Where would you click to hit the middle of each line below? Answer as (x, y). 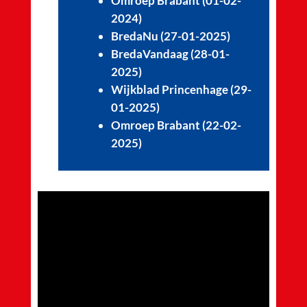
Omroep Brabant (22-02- (176, 125)
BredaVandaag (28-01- (170, 53)
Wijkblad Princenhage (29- (181, 89)
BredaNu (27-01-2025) (170, 36)
